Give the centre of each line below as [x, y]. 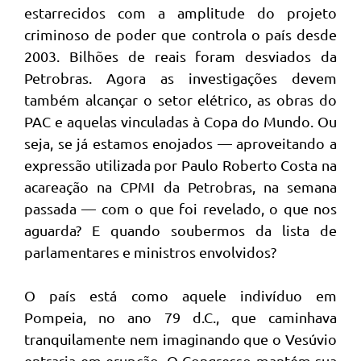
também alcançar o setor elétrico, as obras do [180, 100]
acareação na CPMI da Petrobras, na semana [180, 187]
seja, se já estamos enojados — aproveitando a [180, 143]
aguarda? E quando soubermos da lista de [180, 230]
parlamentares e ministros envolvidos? [150, 252]
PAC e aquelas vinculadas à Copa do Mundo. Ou [180, 122]
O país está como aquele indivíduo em [180, 296]
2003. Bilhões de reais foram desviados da [180, 56]
